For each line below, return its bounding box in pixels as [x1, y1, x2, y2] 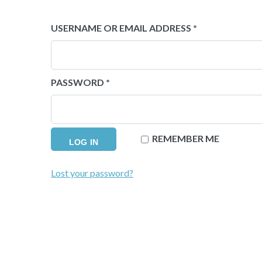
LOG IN [69, 137, 98, 147]
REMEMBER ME [151, 133, 219, 144]
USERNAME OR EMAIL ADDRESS [51, 22, 193, 33]
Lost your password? [51, 167, 133, 178]
